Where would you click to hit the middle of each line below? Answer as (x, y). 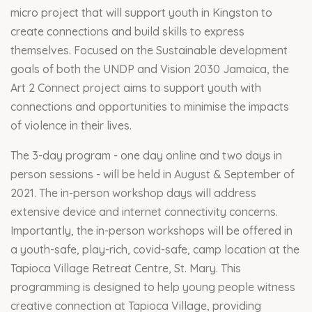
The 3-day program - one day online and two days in (146, 155)
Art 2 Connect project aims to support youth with (136, 87)
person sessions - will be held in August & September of (153, 174)
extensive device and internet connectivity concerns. (144, 211)
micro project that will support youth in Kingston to (141, 12)
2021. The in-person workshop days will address (133, 193)
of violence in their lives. (71, 125)
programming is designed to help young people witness (153, 287)
